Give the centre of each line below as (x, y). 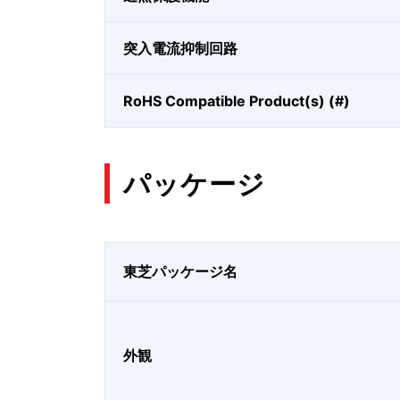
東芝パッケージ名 (180, 271)
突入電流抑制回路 (180, 48)
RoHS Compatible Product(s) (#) (237, 101)
